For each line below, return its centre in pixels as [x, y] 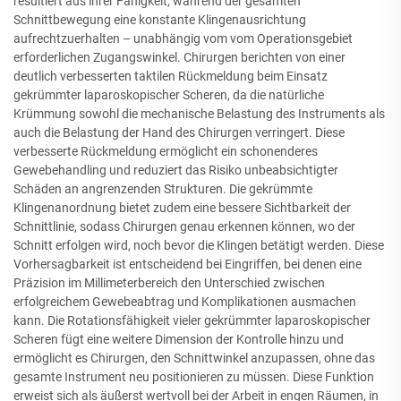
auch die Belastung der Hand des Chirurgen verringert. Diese [179, 132]
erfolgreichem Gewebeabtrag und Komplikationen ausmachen [185, 301]
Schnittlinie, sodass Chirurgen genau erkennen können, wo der [184, 226]
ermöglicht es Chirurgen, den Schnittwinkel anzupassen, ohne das [194, 358]
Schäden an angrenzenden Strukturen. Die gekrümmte [163, 188]
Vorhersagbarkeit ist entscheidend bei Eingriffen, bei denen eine [188, 264]
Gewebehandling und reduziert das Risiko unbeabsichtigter [176, 170]
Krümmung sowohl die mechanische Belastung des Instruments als [199, 113]
